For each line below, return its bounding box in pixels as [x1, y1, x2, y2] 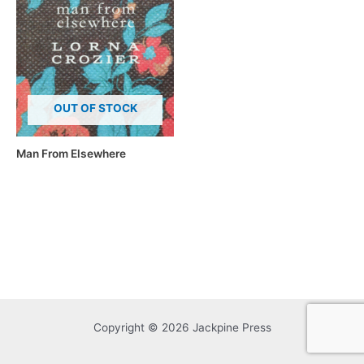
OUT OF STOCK [53, 102, 137, 115]
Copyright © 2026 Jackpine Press [93, 320, 271, 334]
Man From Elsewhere [16, 146, 126, 160]
